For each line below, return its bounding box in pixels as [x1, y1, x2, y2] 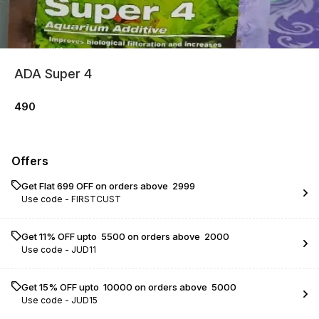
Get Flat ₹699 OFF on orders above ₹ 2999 [21, 180, 195, 192]
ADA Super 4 [14, 66, 92, 81]
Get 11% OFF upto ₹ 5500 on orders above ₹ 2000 [21, 231, 229, 242]
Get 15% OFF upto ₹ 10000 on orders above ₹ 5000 [21, 281, 236, 293]
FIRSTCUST [71, 194, 121, 204]
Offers [11, 154, 48, 168]
